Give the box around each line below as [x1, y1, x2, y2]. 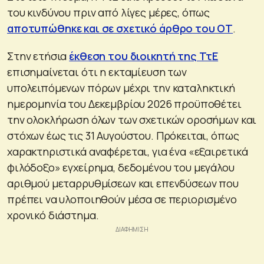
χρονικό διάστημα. [7, 207, 99, 222]
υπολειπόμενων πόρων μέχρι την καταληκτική [7, 80, 235, 95]
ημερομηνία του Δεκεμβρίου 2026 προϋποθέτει [7, 96, 242, 111]
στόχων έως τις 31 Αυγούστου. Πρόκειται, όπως [7, 128, 239, 143]
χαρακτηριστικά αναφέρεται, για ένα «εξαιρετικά [7, 144, 249, 159]
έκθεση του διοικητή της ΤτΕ [69, 48, 219, 63]
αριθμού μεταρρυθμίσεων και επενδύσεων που [7, 176, 239, 190]
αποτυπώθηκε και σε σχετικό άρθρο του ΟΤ [7, 21, 233, 35]
